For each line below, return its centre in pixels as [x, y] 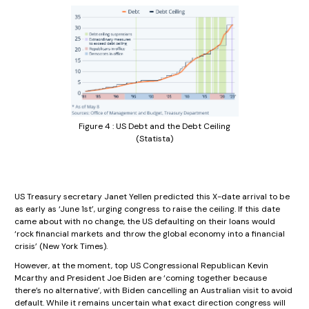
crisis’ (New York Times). [61, 247]
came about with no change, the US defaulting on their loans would [145, 222]
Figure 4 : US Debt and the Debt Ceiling [154, 127]
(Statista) [154, 139]
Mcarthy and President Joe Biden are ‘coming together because [141, 278]
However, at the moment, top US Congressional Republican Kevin [141, 266]
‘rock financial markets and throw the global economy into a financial [150, 234]
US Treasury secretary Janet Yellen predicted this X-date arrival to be [152, 197]
